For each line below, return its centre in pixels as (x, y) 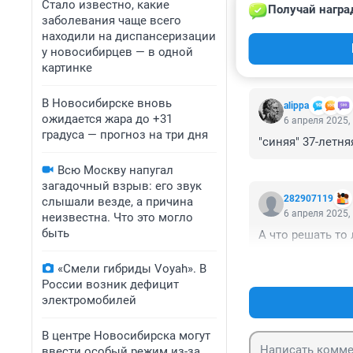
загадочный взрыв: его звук (122, 186)
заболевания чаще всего (111, 20)
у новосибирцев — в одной (117, 52)
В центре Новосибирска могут (126, 336)
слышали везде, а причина (117, 202)
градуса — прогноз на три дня (125, 135)
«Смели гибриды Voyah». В (132, 269)
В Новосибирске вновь (107, 103)
